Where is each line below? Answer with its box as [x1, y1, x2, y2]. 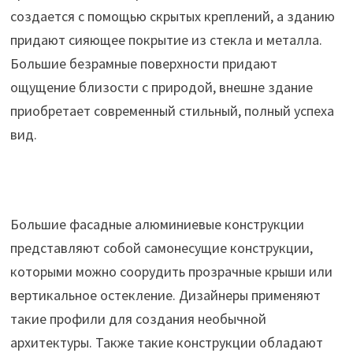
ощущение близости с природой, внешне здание [9, 78, 313, 97]
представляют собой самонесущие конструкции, [9, 239, 313, 258]
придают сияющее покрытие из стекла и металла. [9, 31, 322, 50]
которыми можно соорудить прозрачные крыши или [9, 262, 333, 281]
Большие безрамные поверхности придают [9, 54, 277, 73]
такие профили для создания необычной [9, 310, 266, 329]
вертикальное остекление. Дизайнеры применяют [9, 286, 321, 305]
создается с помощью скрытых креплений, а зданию [9, 7, 335, 26]
